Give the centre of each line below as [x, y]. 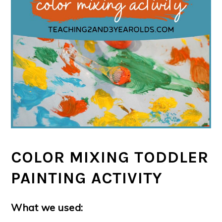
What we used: [47, 208]
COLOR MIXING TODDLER [110, 157]
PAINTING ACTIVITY [87, 178]
